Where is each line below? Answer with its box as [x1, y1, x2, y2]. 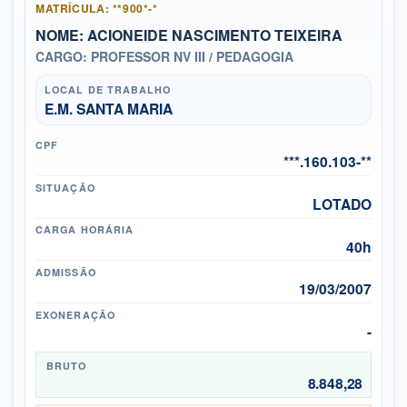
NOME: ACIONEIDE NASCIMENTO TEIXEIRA [35, 24, 343, 45]
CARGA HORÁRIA [35, 223, 134, 237]
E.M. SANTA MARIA [44, 97, 173, 119]
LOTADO [312, 193, 372, 214]
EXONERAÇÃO [35, 307, 115, 322]
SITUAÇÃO [35, 180, 95, 194]
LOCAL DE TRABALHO [44, 83, 172, 97]
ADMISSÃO [35, 265, 96, 280]
